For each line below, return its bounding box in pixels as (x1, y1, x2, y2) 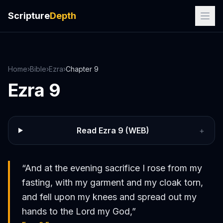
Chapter (66, 65, 94, 73)
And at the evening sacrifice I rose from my (25, 163, 202, 173)
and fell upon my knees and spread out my (22, 192, 197, 202)
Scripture (8, 10, 50, 21)
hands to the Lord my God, (22, 206, 132, 217)
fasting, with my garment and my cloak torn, (22, 177, 203, 188)
